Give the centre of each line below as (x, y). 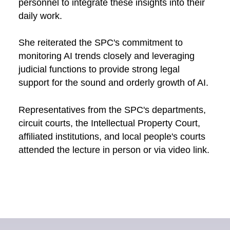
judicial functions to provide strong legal (99, 70)
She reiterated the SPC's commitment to (100, 43)
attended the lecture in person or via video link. (114, 150)
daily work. (41, 16)
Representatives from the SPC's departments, (112, 110)
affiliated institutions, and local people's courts (112, 137)
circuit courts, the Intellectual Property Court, (109, 123)
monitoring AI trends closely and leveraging (106, 56)
